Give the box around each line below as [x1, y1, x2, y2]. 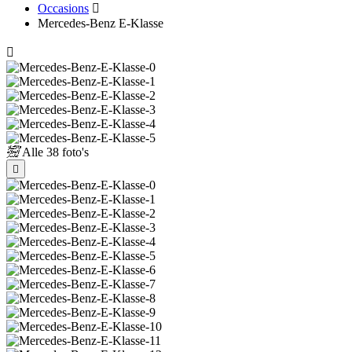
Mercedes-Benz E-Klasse [38, 16, 163, 30]
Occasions [38, 2, 89, 15]
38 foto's [43, 145, 89, 159]
